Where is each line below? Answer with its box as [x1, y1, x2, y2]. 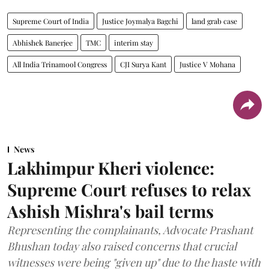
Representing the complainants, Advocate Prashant [7, 222, 253, 237]
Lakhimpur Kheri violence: [7, 156, 214, 179]
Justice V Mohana [180, 59, 235, 69]
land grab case [192, 16, 237, 26]
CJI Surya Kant [120, 59, 166, 69]
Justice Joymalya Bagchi [102, 16, 178, 26]
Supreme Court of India [13, 16, 89, 26]
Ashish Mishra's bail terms [7, 199, 214, 222]
